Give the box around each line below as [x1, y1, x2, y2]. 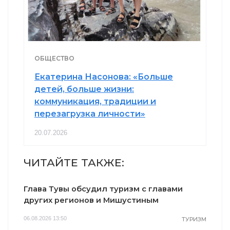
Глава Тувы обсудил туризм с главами [24, 184, 183, 194]
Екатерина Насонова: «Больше [34, 71, 173, 82]
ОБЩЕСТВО [34, 54, 74, 62]
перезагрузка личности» [34, 108, 145, 119]
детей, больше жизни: [34, 84, 134, 94]
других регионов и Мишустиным [24, 195, 159, 205]
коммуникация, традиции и [34, 96, 156, 106]
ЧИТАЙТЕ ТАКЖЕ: [24, 156, 124, 169]
